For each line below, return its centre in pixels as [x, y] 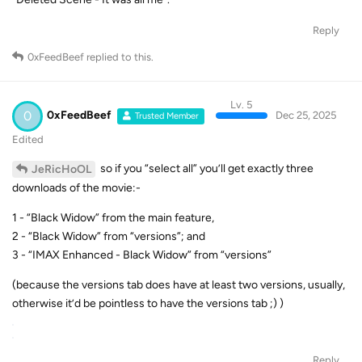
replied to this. [119, 57]
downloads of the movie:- [76, 187]
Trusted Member [167, 116]
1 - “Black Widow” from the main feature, [113, 217]
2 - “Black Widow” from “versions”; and [109, 236]
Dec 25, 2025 [305, 115]
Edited [28, 139]
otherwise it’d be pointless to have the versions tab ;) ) [148, 303]
